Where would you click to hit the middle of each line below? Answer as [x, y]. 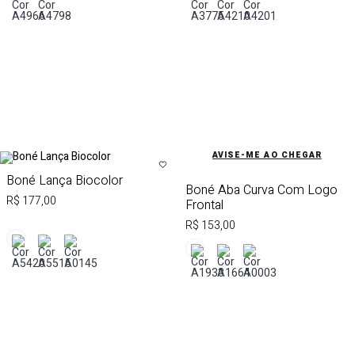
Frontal [204, 205]
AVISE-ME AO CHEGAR [267, 155]
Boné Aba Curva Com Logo [261, 190]
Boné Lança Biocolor [65, 180]
